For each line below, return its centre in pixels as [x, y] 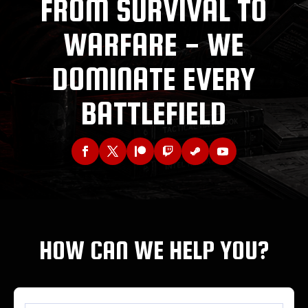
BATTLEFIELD [154, 113]
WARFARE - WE [154, 45]
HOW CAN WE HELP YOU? [154, 251]
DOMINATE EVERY [154, 79]
